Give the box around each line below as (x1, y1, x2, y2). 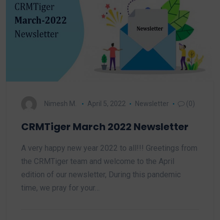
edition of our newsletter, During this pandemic (21, 170, 181, 179)
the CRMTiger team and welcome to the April (21, 157, 174, 166)
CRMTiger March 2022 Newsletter (21, 120, 189, 134)
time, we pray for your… (21, 183, 100, 192)
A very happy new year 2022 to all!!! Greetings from (21, 143, 197, 153)
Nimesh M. (44, 99, 77, 108)
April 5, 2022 (87, 99, 126, 108)
